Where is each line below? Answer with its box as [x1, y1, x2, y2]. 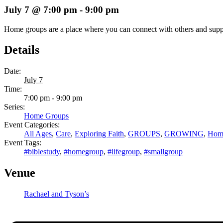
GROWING [164, 129, 204, 138]
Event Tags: [4, 138, 41, 147]
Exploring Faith [75, 129, 124, 138]
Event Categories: [4, 120, 60, 129]
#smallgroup [144, 147, 183, 156]
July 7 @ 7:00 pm [4, 4, 77, 15]
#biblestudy [24, 147, 60, 156]
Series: [4, 103, 25, 111]
